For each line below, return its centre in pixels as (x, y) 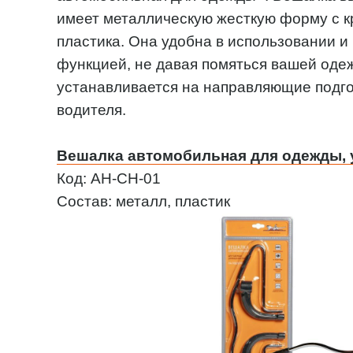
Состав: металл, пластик (143, 201)
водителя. (91, 110)
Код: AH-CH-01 (109, 178)
